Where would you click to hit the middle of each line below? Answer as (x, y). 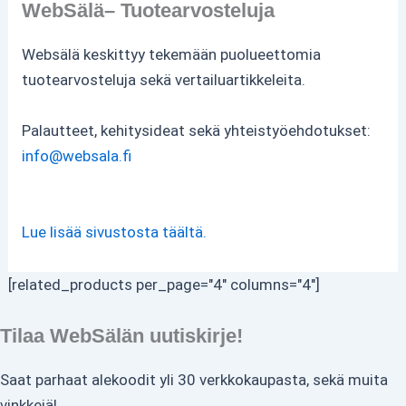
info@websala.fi (77, 155)
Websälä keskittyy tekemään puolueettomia (172, 54)
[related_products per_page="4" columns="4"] (164, 284)
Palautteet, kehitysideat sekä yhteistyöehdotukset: (197, 130)
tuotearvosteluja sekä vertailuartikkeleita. (164, 79)
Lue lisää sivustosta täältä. (115, 232)
